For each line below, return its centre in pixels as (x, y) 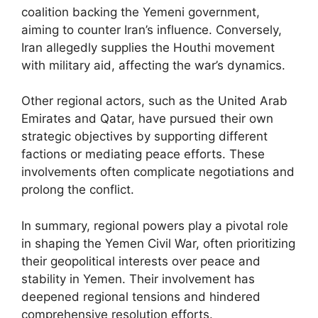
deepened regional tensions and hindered (141, 296)
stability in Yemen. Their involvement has (138, 279)
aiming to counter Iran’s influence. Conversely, (152, 29)
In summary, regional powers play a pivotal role (155, 225)
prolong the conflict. (78, 190)
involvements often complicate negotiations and (158, 172)
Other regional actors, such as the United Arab (154, 101)
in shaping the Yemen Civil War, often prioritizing (158, 243)
